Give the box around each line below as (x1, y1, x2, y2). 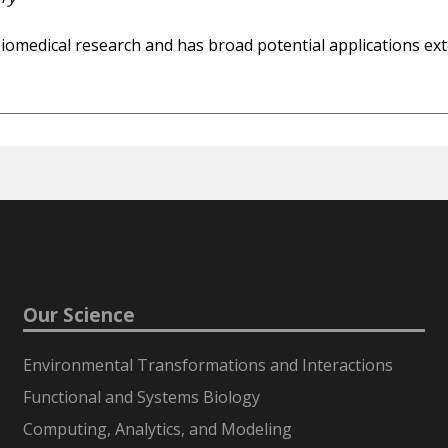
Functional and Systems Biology (23, 386, 261, 409)
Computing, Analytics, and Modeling (23, 418, 293, 441)
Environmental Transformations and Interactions (23, 354, 394, 377)
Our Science (23, 301, 136, 328)
